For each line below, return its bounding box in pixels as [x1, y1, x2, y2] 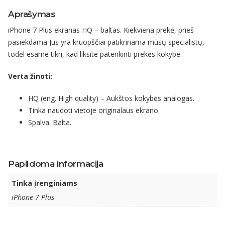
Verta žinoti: [8, 71, 54, 81]
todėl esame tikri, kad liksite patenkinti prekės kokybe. [8, 49, 182, 59]
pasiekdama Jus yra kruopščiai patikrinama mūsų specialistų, [8, 37, 204, 47]
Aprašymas [8, 9, 56, 19]
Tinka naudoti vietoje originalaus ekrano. [28, 105, 160, 115]
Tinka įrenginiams [12, 178, 77, 188]
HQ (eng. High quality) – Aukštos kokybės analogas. [28, 93, 194, 103]
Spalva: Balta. [28, 117, 71, 127]
